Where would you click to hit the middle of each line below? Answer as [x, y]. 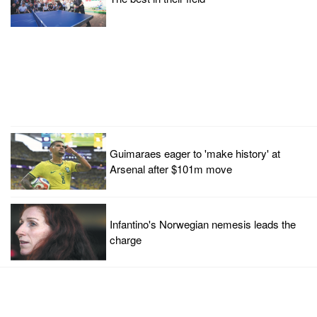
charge [126, 240]
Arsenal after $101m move [171, 169]
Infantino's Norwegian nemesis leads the [203, 224]
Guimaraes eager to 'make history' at [195, 153]
